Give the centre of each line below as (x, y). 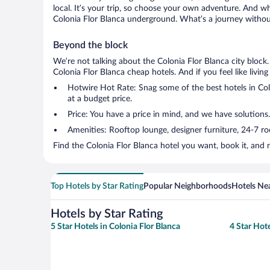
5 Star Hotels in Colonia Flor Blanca (115, 227)
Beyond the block (90, 45)
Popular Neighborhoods (187, 186)
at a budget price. (100, 99)
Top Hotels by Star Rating (97, 186)
